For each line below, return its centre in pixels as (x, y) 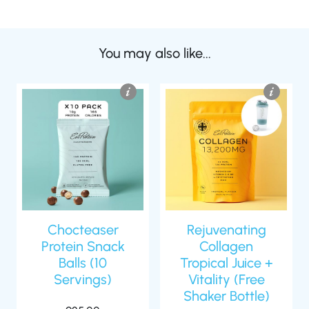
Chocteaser (83, 230)
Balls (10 (83, 263)
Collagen (226, 246)
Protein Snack (83, 246)
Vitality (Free (226, 279)
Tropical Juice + (226, 263)
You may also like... (154, 53)
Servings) (83, 279)
